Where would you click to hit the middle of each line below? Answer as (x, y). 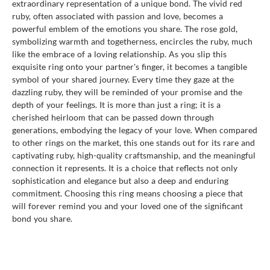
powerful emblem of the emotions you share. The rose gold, (125, 28)
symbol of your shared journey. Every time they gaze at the (123, 79)
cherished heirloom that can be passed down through (113, 117)
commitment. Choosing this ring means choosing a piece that (127, 193)
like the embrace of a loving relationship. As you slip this (119, 54)
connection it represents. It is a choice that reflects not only (125, 168)
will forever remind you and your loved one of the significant (127, 206)
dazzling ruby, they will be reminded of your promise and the (127, 92)
